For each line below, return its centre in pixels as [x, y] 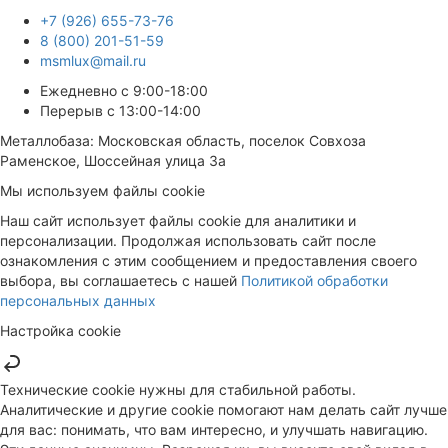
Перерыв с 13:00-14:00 [120, 111]
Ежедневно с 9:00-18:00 [124, 91]
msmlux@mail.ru [93, 61]
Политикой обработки [314, 281]
